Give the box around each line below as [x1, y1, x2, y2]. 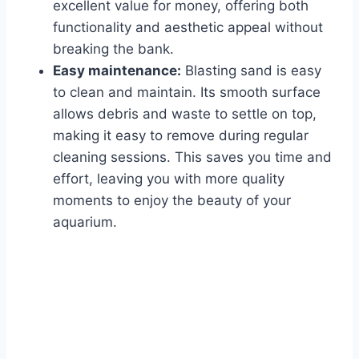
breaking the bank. [53, 41, 174, 58]
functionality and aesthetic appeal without [53, 19, 323, 36]
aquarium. [53, 214, 117, 231]
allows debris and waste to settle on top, [53, 106, 317, 123]
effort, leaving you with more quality [53, 171, 284, 188]
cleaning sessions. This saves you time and [53, 149, 332, 166]
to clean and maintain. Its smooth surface [53, 84, 321, 101]
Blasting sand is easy [181, 63, 321, 79]
